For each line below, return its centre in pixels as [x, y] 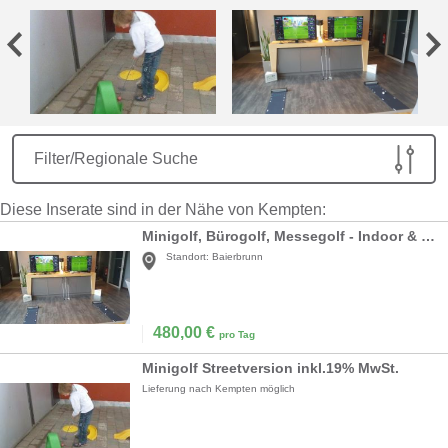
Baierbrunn [237, 257]
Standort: [187, 257]
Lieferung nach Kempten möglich [218, 389]
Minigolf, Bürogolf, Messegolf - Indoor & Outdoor [428, 236]
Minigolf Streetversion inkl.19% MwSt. [270, 368]
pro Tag [237, 335]
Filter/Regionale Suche [116, 159]
